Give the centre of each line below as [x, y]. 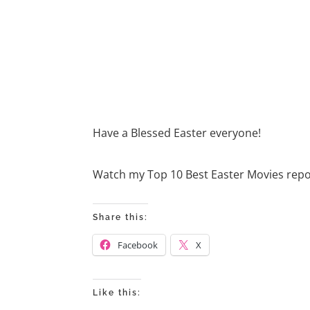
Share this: [121, 217]
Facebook [138, 245]
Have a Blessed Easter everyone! [177, 133]
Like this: [117, 292]
